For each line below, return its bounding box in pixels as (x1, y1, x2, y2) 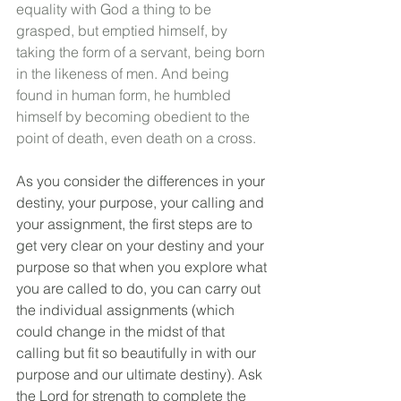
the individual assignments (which (16, 301, 238, 319)
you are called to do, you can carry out (16, 279, 264, 297)
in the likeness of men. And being (16, 64, 233, 82)
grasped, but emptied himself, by (16, 21, 231, 39)
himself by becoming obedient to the (16, 107, 253, 125)
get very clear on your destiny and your (16, 236, 268, 254)
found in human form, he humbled (16, 86, 235, 104)
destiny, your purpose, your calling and (16, 193, 268, 211)
